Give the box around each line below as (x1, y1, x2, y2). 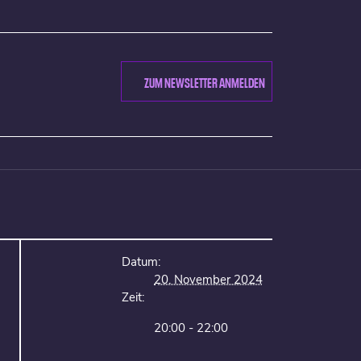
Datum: (122, 254, 160, 270)
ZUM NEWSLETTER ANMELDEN (144, 71, 265, 91)
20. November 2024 (154, 272, 263, 288)
